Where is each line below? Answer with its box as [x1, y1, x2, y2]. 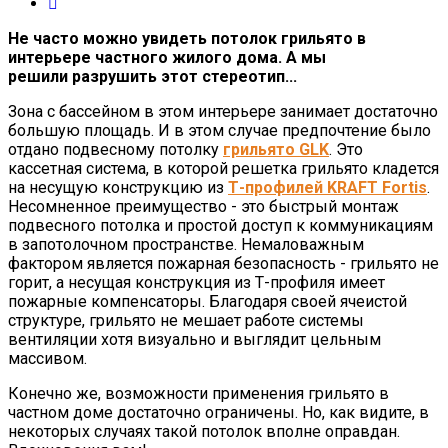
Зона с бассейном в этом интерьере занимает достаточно [8, 102, 438, 121]
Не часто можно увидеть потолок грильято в [8, 29, 366, 48]
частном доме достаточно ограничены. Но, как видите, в [8, 403, 429, 422]
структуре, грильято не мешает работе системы [8, 311, 364, 330]
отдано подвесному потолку [8, 140, 223, 159]
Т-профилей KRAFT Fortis [228, 178, 427, 197]
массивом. [8, 349, 87, 368]
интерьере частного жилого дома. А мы [8, 48, 326, 67]
